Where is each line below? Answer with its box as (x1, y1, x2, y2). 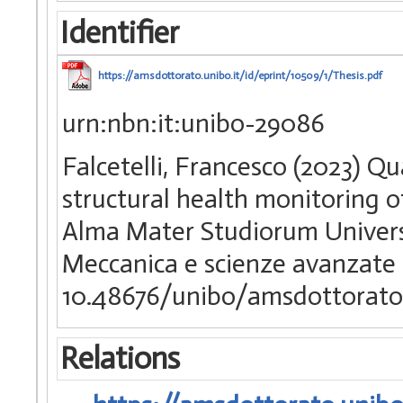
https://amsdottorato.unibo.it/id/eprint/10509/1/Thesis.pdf (98, 68, 382, 82)
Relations (59, 340, 180, 378)
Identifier (59, 13, 179, 51)
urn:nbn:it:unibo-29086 (62, 106, 325, 139)
